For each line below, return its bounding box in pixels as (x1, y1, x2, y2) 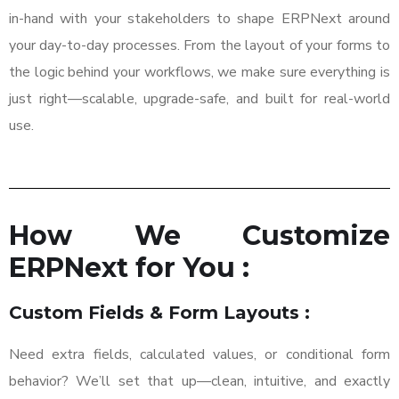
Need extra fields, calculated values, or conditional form (9, 345, 390, 365)
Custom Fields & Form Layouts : (9, 302, 310, 324)
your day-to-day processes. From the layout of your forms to (9, 36, 390, 56)
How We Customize (9, 219, 390, 253)
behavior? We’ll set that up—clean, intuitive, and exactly (9, 371, 390, 392)
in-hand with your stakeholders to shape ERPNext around (9, 9, 390, 29)
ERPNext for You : (9, 251, 249, 285)
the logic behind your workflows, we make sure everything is (9, 62, 390, 83)
